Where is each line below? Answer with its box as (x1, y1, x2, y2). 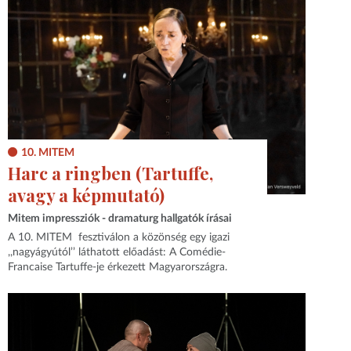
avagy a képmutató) (8, 183, 165, 208)
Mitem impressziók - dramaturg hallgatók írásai (8, 212, 233, 224)
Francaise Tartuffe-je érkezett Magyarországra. (8, 262, 228, 273)
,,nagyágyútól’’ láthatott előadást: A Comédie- (8, 247, 226, 259)
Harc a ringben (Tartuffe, (8, 161, 214, 186)
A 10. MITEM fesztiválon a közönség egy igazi (8, 232, 230, 244)
